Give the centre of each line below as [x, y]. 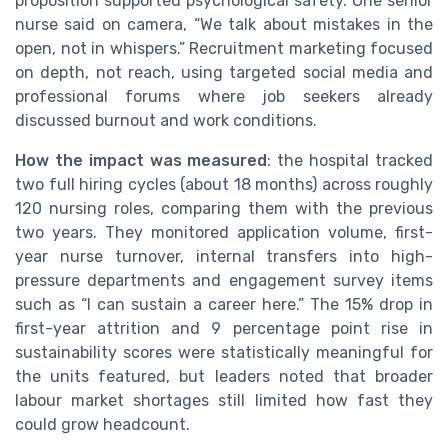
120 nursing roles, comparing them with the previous [224, 208]
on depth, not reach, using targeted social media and [224, 72]
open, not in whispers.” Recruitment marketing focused [224, 48]
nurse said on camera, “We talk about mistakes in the [224, 24]
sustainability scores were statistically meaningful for [224, 352]
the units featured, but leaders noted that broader [224, 376]
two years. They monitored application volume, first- [224, 232]
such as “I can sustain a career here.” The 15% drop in [224, 304]
